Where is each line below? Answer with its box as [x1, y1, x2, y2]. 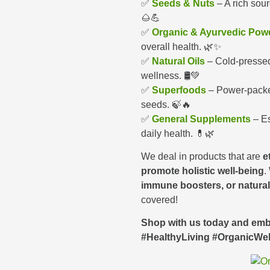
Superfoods [152, 84, 206, 95]
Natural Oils [152, 55, 205, 66]
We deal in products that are [141, 151, 263, 162]
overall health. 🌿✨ [141, 41, 221, 52]
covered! [141, 195, 178, 206]
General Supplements [152, 113, 251, 124]
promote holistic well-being [141, 166, 264, 177]
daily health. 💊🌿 [141, 128, 215, 139]
